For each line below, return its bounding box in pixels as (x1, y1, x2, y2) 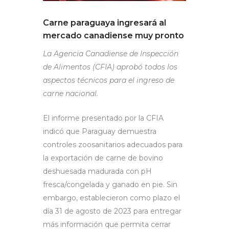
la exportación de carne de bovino (43, 153, 163, 163)
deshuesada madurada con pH (43, 167, 152, 176)
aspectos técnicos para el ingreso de (43, 76, 174, 85)
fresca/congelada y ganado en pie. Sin (43, 180, 177, 190)
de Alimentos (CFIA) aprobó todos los (43, 62, 177, 72)
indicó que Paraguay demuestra (43, 127, 156, 136)
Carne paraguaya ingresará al (43, 18, 166, 28)
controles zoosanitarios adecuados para (43, 140, 182, 150)
